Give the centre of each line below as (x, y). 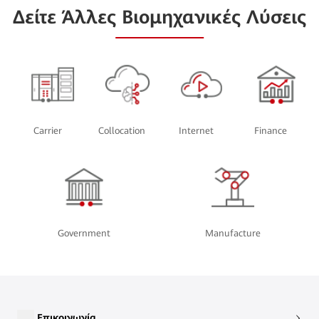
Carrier (47, 130)
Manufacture (233, 233)
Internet (197, 130)
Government (84, 233)
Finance (271, 130)
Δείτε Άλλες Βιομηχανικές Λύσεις (159, 17)
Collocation (122, 130)
